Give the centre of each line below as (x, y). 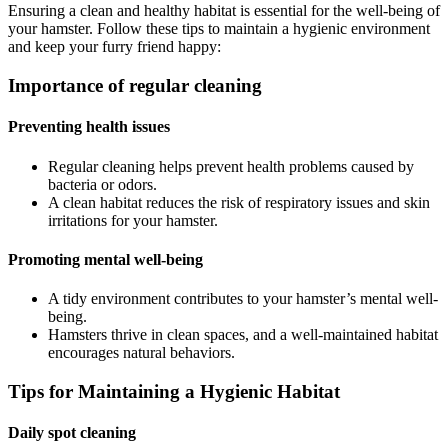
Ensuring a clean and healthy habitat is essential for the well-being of (224, 11)
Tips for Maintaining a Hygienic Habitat (174, 391)
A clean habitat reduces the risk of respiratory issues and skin (239, 202)
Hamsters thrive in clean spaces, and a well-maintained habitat (243, 335)
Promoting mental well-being (105, 259)
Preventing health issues (89, 127)
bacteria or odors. (102, 184)
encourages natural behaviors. (141, 353)
